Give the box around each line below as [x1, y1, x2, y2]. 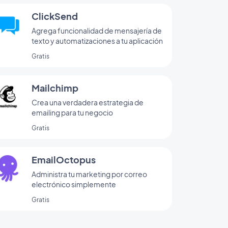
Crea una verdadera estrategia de [32, 97, 144, 107]
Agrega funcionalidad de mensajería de [32, 25, 162, 35]
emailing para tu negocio [32, 107, 113, 117]
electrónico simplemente [32, 179, 116, 189]
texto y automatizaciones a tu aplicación [32, 36, 163, 45]
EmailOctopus [32, 153, 96, 165]
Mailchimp [32, 81, 78, 94]
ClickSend [32, 10, 78, 22]
